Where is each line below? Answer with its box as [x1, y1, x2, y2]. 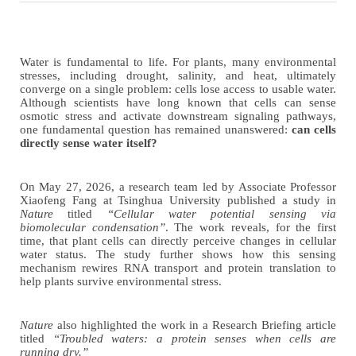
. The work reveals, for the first [164, 220, 337, 234]
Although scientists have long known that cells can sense [20, 95, 336, 109]
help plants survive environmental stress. [20, 274, 222, 288]
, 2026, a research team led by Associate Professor [78, 180, 337, 193]
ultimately [277, 68, 336, 82]
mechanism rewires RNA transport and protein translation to [20, 261, 336, 274]
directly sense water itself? [20, 136, 157, 149]
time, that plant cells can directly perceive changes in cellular [20, 234, 336, 247]
